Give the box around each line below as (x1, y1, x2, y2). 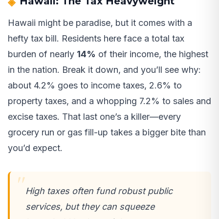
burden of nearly (8, 49, 77, 60)
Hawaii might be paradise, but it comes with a (8, 18, 192, 28)
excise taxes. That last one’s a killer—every (8, 111, 181, 122)
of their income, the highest (96, 49, 208, 60)
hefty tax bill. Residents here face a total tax (8, 33, 184, 44)
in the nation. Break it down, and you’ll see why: (8, 65, 201, 75)
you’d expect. (8, 143, 63, 153)
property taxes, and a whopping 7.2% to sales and (8, 96, 211, 107)
